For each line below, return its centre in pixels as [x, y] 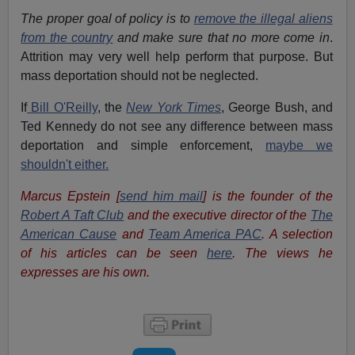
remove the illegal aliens [263, 18]
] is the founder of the [268, 196]
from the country [67, 37]
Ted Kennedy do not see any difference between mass [177, 126]
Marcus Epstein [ [70, 196]
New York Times [174, 107]
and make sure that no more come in [221, 37]
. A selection [297, 234]
